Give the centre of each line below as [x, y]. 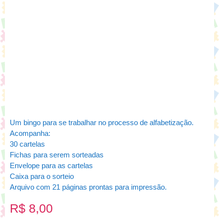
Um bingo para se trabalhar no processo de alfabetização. [102, 122]
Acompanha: [30, 133]
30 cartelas [27, 144]
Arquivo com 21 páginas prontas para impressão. [88, 187]
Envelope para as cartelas [51, 165]
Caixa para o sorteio [42, 176]
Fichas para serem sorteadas [57, 154]
